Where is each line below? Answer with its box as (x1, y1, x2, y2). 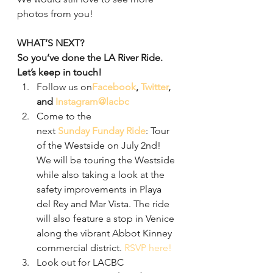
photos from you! (17, 8, 93, 19)
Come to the (37, 110, 94, 122)
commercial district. (37, 242, 124, 253)
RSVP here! (124, 242, 172, 253)
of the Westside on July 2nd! (37, 140, 163, 151)
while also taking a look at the (37, 169, 167, 180)
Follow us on (37, 81, 92, 93)
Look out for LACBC (37, 257, 126, 268)
